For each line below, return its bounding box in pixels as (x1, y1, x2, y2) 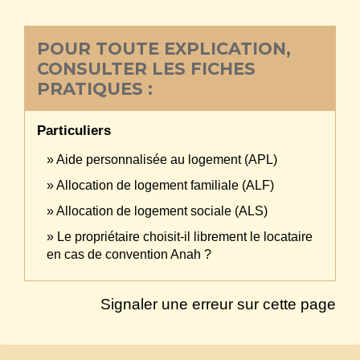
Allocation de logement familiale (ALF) (56, 178, 274, 192)
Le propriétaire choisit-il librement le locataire (57, 229, 313, 243)
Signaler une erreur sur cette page (100, 295, 336, 313)
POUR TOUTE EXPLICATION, (37, 38, 291, 59)
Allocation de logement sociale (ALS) (56, 203, 268, 218)
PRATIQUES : (37, 78, 153, 99)
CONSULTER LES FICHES (37, 58, 256, 79)
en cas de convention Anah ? (47, 247, 211, 261)
